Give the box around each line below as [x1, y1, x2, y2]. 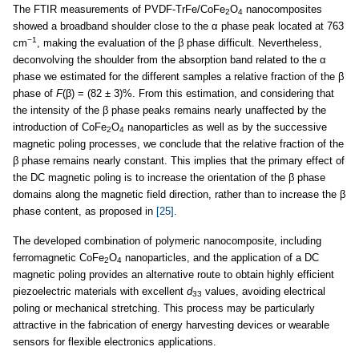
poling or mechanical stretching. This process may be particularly [13, 301, 315, 314]
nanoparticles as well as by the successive [124, 120, 327, 133]
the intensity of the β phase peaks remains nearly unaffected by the [13, 103, 326, 116]
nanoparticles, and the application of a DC [122, 251, 319, 264]
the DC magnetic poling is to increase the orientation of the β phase [13, 171, 325, 184]
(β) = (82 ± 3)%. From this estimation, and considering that [63, 87, 334, 99]
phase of [13, 87, 56, 99]
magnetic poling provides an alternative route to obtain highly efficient [13, 268, 334, 280]
